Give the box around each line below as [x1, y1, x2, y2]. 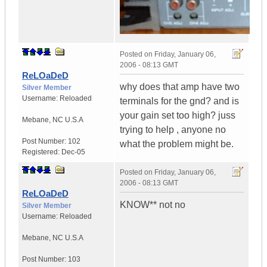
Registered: [22, 148, 61, 157]
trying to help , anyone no [120, 125, 226, 135]
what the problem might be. [120, 139, 234, 150]
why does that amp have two [120, 82, 240, 92]
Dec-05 [61, 148, 85, 157]
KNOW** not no [120, 200, 185, 210]
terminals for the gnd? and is [120, 96, 239, 107]
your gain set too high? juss [120, 110, 235, 121]
